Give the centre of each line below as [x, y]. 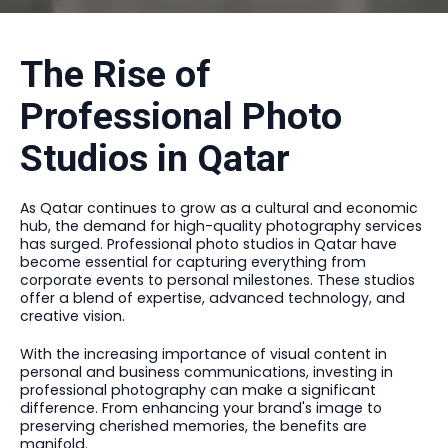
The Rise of [115, 74]
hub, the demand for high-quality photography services [221, 226]
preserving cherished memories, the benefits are [193, 426]
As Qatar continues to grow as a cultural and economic [219, 208]
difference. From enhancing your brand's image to [201, 408]
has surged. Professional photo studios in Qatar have [208, 244]
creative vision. [72, 316]
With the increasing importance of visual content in [203, 354]
